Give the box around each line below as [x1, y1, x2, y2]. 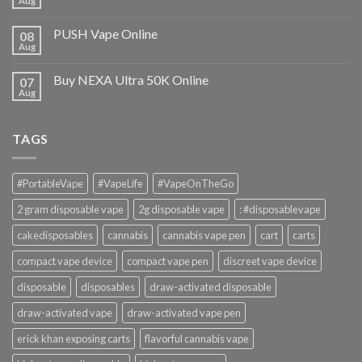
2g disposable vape [138, 203, 225, 217]
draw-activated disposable [149, 280, 271, 294]
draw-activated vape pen [127, 306, 241, 320]
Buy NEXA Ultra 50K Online [53, 71, 208, 87]
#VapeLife [98, 177, 143, 191]
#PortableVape [17, 177, 83, 191]
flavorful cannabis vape [145, 332, 249, 346]
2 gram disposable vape [17, 203, 124, 217]
